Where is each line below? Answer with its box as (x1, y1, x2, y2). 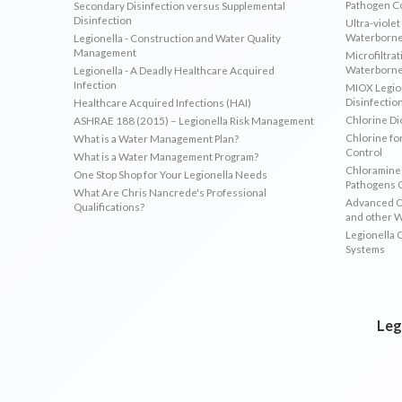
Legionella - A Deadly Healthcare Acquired (74, 63, 275, 76)
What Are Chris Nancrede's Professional (74, 185, 267, 198)
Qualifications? (74, 199, 145, 213)
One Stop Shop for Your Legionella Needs (74, 167, 268, 180)
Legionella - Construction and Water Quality (74, 31, 282, 44)
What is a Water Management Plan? (74, 131, 240, 144)
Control (345, 144, 382, 158)
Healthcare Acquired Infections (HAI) (74, 95, 252, 109)
